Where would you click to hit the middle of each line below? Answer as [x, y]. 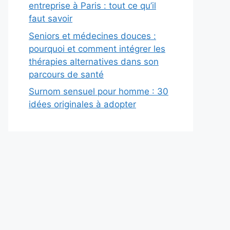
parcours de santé [66, 74]
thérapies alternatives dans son [94, 61]
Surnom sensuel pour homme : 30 [99, 92]
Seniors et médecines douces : [92, 36]
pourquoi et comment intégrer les [97, 49]
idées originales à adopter [82, 104]
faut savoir [51, 19]
